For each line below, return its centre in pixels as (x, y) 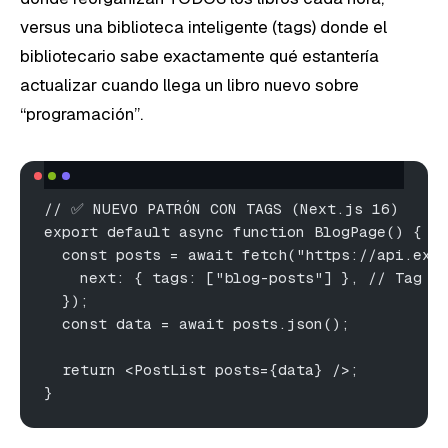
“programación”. (81, 113)
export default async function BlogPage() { (233, 231)
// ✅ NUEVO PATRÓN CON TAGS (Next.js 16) (221, 208)
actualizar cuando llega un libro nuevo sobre (189, 84)
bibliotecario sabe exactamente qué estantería (199, 55)
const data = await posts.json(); (197, 323)
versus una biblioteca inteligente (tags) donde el (203, 26)
